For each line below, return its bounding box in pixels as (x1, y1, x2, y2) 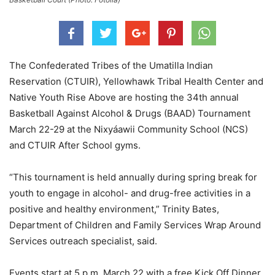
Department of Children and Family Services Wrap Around (9, 219, 261, 231)
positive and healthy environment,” (9, 203, 162, 215)
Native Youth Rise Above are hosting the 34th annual (9, 91, 239, 103)
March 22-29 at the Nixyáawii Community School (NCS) (9, 123, 248, 135)
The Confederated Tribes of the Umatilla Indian (9, 59, 213, 71)
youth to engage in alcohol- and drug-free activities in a (9, 187, 250, 199)
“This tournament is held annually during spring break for (9, 171, 257, 183)
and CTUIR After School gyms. (9, 139, 141, 151)
